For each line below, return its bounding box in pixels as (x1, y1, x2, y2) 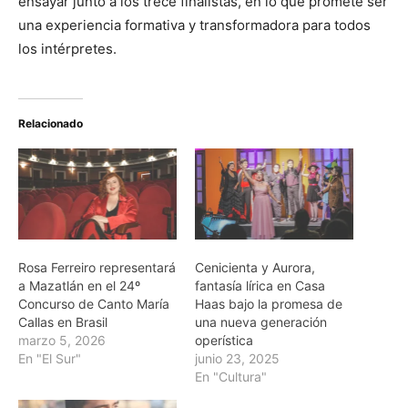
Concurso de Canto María (18, 295, 169, 311)
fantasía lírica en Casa (195, 277, 325, 293)
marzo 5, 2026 (18, 331, 106, 348)
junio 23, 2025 (195, 350, 280, 366)
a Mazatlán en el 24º (18, 277, 140, 293)
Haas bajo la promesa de (195, 295, 342, 311)
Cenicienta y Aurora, (195, 259, 315, 275)
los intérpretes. (18, 40, 117, 58)
